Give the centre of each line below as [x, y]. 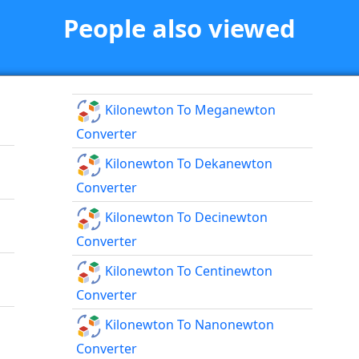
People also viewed [179, 28]
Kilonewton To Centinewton [188, 271]
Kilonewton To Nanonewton [188, 325]
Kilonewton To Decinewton [185, 218]
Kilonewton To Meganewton [189, 110]
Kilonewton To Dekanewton [188, 164]
